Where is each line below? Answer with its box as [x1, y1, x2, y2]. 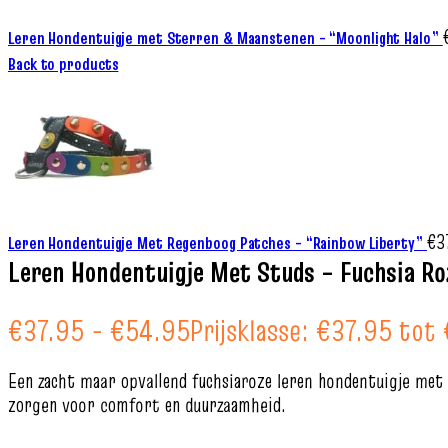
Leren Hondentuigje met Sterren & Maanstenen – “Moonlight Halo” [8, 26, 443, 50]
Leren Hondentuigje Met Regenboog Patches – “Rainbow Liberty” [8, 231, 427, 255]
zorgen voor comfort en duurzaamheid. [8, 391, 286, 419]
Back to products [8, 52, 119, 76]
